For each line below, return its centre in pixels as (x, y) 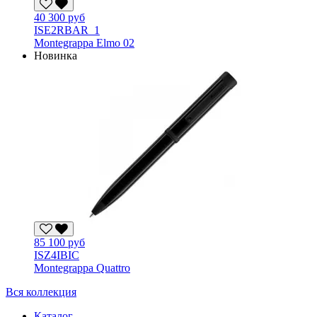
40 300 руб (59, 17)
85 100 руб (59, 242)
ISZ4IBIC (57, 255)
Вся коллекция (41, 292)
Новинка (56, 55)
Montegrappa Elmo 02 (84, 42)
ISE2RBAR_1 (67, 30)
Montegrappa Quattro (82, 267)
